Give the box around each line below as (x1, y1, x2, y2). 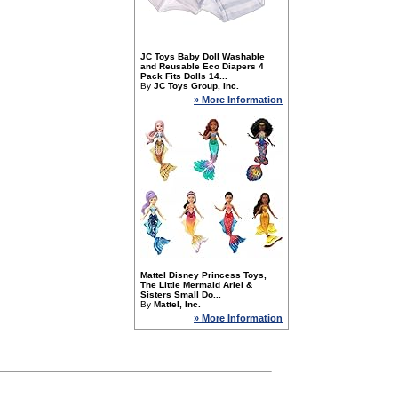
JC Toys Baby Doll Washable (140, 52, 265, 61)
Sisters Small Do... (140, 290, 221, 299)
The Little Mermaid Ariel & (140, 280, 252, 290)
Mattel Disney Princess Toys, (140, 270, 267, 280)
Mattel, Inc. (154, 299, 201, 309)
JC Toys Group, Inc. (154, 81, 239, 91)
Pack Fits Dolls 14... (140, 71, 227, 81)
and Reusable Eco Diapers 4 (140, 61, 264, 71)
